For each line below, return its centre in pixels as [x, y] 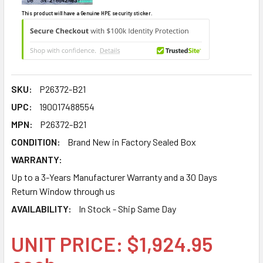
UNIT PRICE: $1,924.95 [112, 243]
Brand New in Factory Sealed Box [132, 141]
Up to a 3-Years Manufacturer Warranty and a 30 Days [114, 177]
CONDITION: [36, 141]
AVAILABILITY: [41, 208]
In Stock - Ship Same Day [127, 208]
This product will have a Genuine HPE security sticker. [87, 13]
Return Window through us [63, 191]
